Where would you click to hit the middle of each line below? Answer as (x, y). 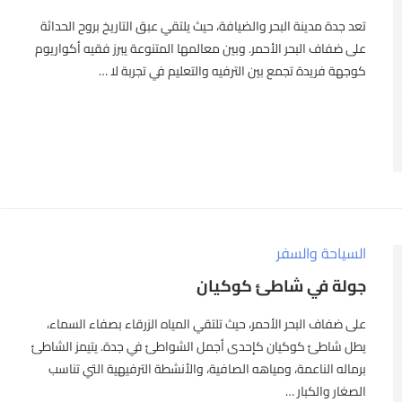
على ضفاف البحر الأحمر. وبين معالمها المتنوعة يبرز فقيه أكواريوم (201, 48)
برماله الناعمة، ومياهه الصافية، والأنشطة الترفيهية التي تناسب (208, 368)
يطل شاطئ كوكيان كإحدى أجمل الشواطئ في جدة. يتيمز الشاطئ (199, 346)
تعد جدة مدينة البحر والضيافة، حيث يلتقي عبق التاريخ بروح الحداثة (204, 26)
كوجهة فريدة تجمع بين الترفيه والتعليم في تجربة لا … (233, 70)
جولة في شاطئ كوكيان (282, 285)
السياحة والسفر (322, 253)
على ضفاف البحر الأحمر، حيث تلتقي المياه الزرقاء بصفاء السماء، (207, 323)
